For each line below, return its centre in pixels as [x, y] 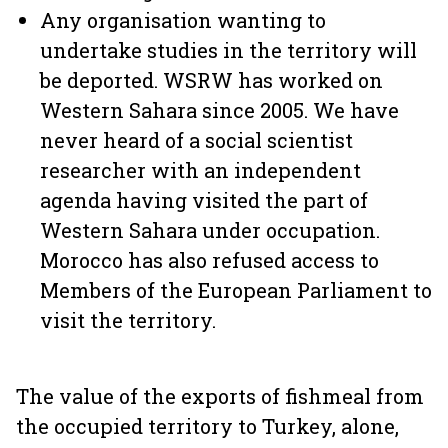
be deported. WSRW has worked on [211, 80]
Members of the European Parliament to [236, 290]
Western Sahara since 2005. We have [219, 110]
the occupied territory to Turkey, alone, [207, 426]
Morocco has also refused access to [209, 260]
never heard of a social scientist [196, 140]
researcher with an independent [200, 170]
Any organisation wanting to [183, 20]
